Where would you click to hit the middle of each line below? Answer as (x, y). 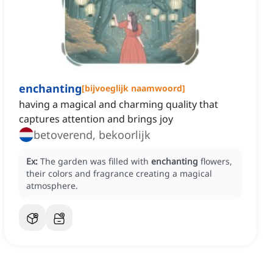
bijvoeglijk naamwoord (133, 88)
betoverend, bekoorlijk (92, 135)
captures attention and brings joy (96, 119)
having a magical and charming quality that (119, 105)
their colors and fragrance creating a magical (119, 174)
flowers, (216, 161)
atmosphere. (52, 186)
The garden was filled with (96, 161)
